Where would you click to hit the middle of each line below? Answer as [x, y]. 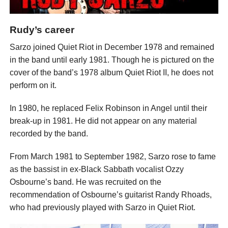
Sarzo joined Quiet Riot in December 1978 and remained [112, 47]
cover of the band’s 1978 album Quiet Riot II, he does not [111, 73]
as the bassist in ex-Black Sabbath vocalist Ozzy [96, 169]
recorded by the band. [49, 134]
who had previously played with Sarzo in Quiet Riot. [102, 208]
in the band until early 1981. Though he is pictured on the [112, 60]
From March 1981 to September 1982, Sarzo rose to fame [112, 157]
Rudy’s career [42, 30]
